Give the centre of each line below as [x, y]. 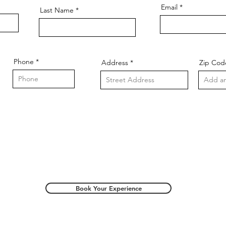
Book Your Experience [108, 188]
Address [115, 63]
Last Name [57, 10]
